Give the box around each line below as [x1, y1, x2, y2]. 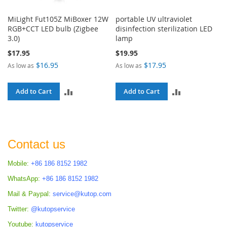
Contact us [8, 137, 65, 151]
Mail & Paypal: [8, 190, 51, 198]
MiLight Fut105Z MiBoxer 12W [8, 14, 108, 24]
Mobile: [8, 159, 29, 167]
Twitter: [8, 205, 29, 213]
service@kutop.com [53, 190, 111, 198]
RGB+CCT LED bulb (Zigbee [8, 23, 98, 33]
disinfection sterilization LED [116, 23, 213, 33]
